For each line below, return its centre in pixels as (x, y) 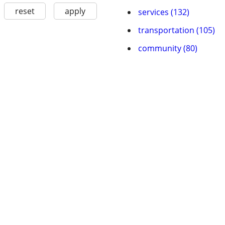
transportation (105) (177, 30)
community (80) (168, 48)
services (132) (164, 12)
